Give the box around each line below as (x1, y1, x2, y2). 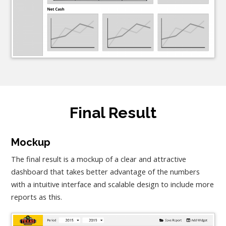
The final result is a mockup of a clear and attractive (11, 154, 187, 164)
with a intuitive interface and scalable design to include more (11, 180, 214, 190)
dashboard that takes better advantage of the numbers (11, 167, 200, 177)
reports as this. (11, 192, 63, 202)
